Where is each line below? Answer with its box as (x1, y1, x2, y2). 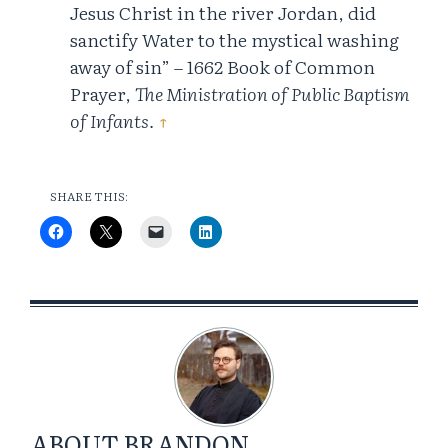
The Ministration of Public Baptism (135, 80, 409, 108)
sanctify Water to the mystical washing (70, 26, 399, 54)
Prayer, (70, 80, 135, 108)
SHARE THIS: (50, 187, 128, 206)
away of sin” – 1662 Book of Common (70, 53, 375, 81)
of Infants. (70, 107, 154, 135)
